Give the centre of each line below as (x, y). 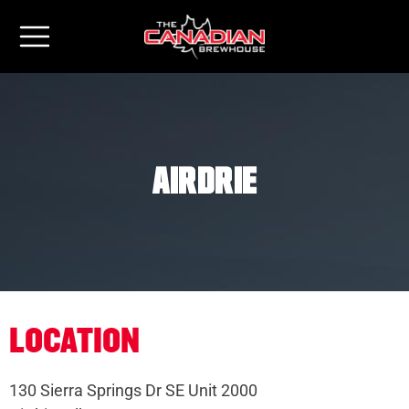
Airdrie (204, 182)
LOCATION (74, 342)
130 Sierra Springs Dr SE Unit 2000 (133, 391)
